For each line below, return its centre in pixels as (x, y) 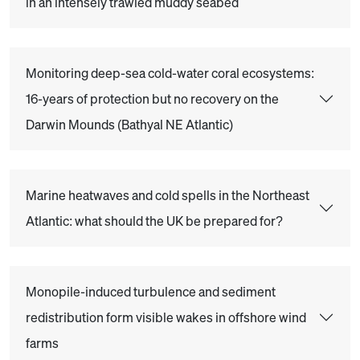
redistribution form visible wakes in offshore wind (166, 317)
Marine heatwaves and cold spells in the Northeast (168, 195)
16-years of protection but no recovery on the (152, 99)
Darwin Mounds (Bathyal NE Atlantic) (129, 125)
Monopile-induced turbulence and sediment (151, 292)
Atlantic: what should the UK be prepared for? (154, 221)
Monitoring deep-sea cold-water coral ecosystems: (170, 73)
